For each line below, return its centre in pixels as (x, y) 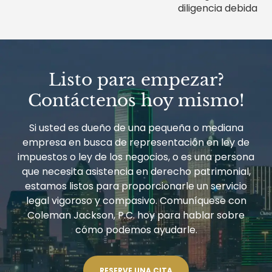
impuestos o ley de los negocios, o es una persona (136, 157)
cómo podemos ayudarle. (136, 229)
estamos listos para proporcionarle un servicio (136, 186)
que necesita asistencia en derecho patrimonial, (136, 171)
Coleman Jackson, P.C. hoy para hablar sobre (136, 215)
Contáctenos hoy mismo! (136, 100)
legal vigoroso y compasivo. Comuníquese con (136, 200)
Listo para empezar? (136, 80)
